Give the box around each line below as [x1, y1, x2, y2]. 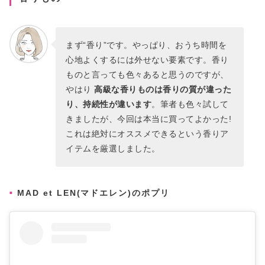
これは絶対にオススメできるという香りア [66, 128, 229, 138]
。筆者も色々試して [151, 99, 229, 109]
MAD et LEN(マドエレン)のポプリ [17, 188, 170, 198]
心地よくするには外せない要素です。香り [66, 54, 229, 64]
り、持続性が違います [66, 99, 152, 109]
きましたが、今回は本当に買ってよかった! [66, 114, 231, 124]
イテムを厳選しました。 [66, 143, 160, 153]
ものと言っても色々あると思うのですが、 [66, 69, 229, 79]
